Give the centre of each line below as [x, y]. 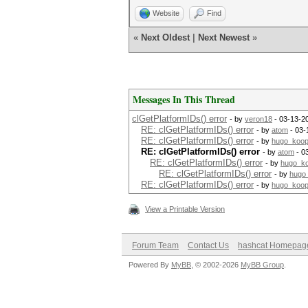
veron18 [258, 119]
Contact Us [208, 245]
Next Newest [224, 37]
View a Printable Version [185, 209]
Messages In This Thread [184, 99]
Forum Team [155, 245]
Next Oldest [165, 37]
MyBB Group [262, 265]
